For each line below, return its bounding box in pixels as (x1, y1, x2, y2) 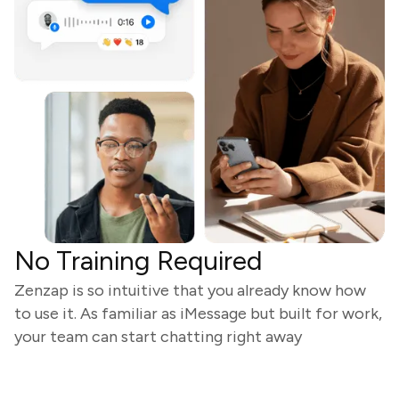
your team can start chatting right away (14, 326, 302, 346)
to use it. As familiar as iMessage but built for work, (14, 303, 382, 323)
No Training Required (14, 243, 263, 277)
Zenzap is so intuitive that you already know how (14, 280, 366, 300)
